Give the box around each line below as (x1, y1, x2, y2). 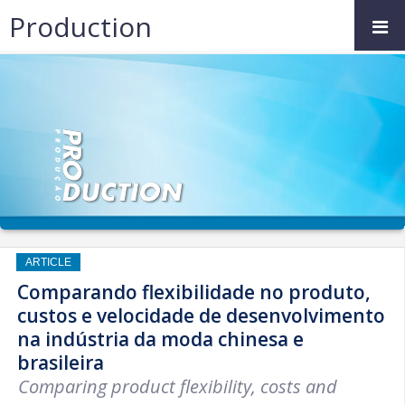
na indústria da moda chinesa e (17, 326, 304, 352)
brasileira (17, 350, 104, 375)
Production (9, 7, 152, 45)
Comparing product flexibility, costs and (18, 374, 337, 399)
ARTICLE (25, 257, 71, 268)
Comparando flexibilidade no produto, (17, 279, 371, 305)
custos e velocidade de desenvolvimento (17, 303, 385, 328)
